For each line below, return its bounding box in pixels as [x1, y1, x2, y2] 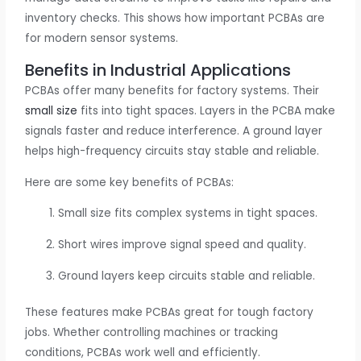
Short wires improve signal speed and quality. [58, 236, 307, 252]
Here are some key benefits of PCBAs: [25, 174, 234, 190]
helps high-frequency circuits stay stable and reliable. [25, 143, 320, 159]
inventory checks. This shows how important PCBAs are [25, 10, 326, 27]
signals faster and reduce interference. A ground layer [25, 122, 323, 139]
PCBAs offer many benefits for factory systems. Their [25, 82, 320, 98]
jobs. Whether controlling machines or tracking [25, 325, 279, 341]
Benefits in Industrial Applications [25, 58, 292, 81]
